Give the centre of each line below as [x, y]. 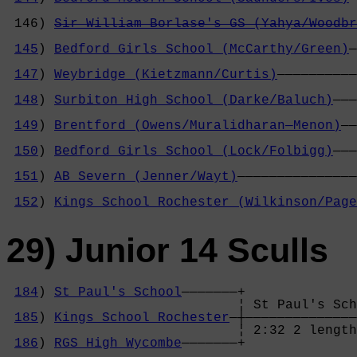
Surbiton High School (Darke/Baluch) [194, 101]
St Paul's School [118, 292]
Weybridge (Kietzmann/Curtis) [166, 75]
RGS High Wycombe [118, 343]
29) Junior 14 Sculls [167, 251]
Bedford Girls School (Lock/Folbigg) [194, 152]
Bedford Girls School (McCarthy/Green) [202, 50]
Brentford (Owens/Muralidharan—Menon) [198, 126]
